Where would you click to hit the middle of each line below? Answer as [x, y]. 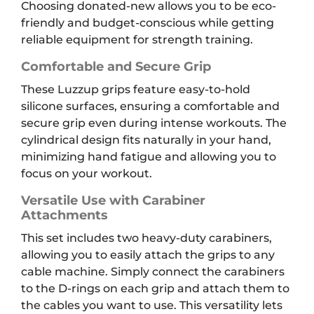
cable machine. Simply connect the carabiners [153, 272]
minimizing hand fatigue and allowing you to [149, 157]
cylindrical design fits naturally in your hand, [146, 140]
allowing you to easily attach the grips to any [148, 255]
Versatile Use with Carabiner [113, 201]
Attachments [64, 216]
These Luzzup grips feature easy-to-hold [136, 90]
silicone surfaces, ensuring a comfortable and [150, 107]
